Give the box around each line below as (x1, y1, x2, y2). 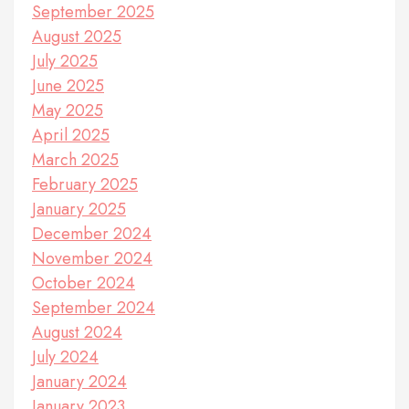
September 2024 (32, 296, 155, 320)
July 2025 (32, 49, 98, 74)
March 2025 (32, 148, 119, 173)
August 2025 (32, 25, 121, 49)
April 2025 (32, 123, 110, 148)
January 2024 (32, 370, 127, 394)
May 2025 (32, 99, 103, 123)
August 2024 (32, 320, 122, 345)
